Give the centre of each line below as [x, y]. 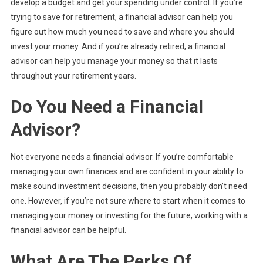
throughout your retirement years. [73, 75]
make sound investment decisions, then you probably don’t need [129, 186]
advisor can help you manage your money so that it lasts [114, 61]
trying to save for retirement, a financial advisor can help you [122, 17]
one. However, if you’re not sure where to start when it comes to [128, 200]
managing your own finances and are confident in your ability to [127, 171]
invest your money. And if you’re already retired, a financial [118, 46]
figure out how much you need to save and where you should [122, 31]
